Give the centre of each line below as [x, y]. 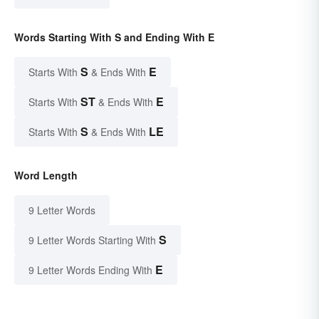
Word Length [46, 176]
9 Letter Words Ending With [90, 270]
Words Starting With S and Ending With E [114, 37]
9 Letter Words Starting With [92, 240]
